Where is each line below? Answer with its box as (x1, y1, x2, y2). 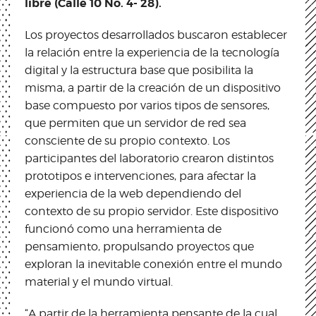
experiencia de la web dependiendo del (25, 186, 241, 200)
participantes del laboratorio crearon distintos (25, 151, 274, 165)
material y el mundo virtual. (25, 274, 173, 288)
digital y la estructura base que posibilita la (25, 63, 253, 77)
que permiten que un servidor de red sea (25, 116, 246, 130)
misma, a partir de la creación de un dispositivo (25, 80, 281, 95)
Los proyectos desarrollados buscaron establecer (25, 28, 287, 42)
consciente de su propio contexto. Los (25, 133, 230, 147)
